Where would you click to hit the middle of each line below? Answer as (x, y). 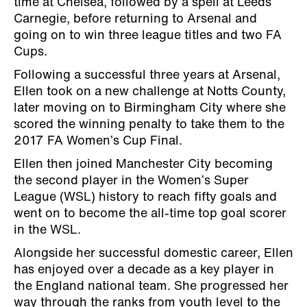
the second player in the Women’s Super (131, 182)
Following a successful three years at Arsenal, (147, 76)
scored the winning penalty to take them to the (149, 125)
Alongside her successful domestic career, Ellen (153, 254)
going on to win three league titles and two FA (148, 36)
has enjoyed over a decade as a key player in (144, 271)
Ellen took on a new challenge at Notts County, (150, 93)
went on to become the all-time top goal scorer (150, 214)
